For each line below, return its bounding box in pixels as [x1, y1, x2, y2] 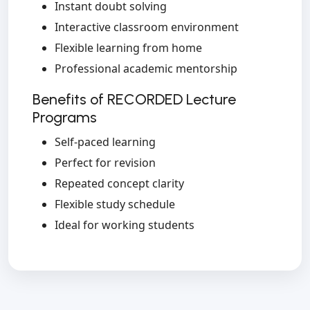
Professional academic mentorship [55, 61, 237, 77]
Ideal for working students [55, 217, 194, 233]
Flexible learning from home [55, 40, 202, 56]
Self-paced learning [55, 134, 156, 150]
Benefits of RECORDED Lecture [33, 90, 236, 109]
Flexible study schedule [55, 197, 175, 212]
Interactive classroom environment [55, 19, 239, 35]
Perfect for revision [55, 155, 156, 171]
